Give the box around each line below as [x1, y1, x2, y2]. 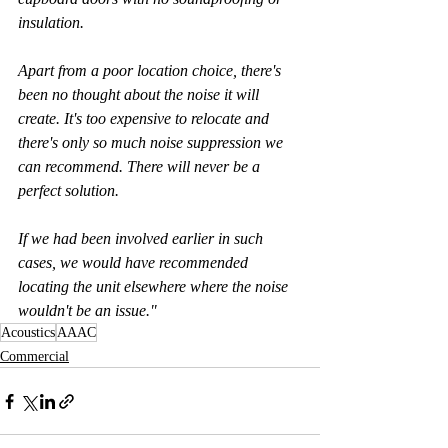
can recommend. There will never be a [18, 158, 268, 176]
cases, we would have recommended [18, 254, 252, 272]
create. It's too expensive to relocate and [18, 110, 273, 128]
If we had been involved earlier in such [18, 230, 267, 248]
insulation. [18, 14, 84, 32]
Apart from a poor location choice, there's [18, 62, 285, 80]
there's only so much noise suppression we [18, 134, 287, 152]
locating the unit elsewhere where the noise [18, 278, 292, 296]
